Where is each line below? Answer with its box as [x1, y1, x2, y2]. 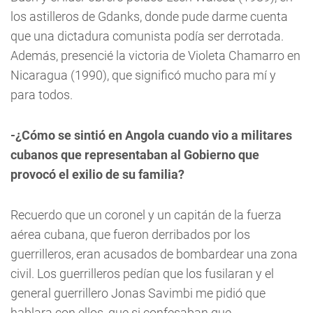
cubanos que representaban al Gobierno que [10, 147, 259, 162]
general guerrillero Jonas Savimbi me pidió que [10, 285, 265, 300]
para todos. [10, 87, 73, 102]
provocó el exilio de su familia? [10, 166, 184, 182]
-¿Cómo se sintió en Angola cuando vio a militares [10, 127, 292, 143]
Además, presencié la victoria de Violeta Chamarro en [10, 48, 300, 63]
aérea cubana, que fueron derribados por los [10, 226, 250, 242]
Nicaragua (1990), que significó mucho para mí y [10, 67, 276, 82]
